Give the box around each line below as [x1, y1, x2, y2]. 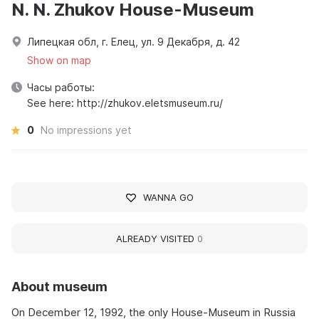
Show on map [27, 54, 91, 67]
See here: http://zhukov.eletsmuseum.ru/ [27, 97, 223, 110]
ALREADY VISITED [116, 233, 197, 245]
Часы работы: [27, 81, 95, 94]
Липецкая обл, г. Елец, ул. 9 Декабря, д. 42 [27, 36, 240, 48]
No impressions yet [41, 124, 132, 137]
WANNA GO [142, 192, 194, 204]
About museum [11, 279, 108, 295]
